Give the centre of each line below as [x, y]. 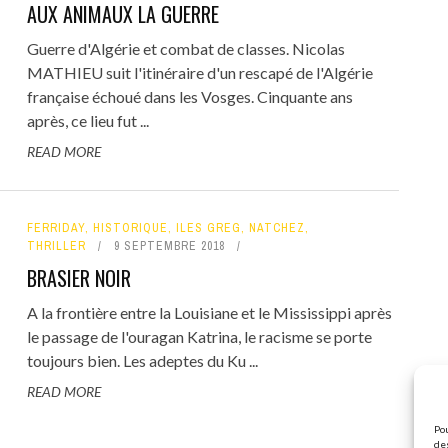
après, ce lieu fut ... [87, 120]
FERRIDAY [55, 227]
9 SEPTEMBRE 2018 [169, 245]
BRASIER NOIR [78, 277]
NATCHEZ [276, 227]
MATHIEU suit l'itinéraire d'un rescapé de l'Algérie [199, 72]
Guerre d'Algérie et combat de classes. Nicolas [185, 48]
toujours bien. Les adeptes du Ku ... [142, 360]
